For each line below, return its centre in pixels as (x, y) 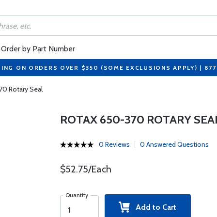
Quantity (77, 195)
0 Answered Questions (174, 144)
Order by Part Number (38, 49)
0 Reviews (114, 144)
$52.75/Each (85, 169)
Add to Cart (153, 207)
